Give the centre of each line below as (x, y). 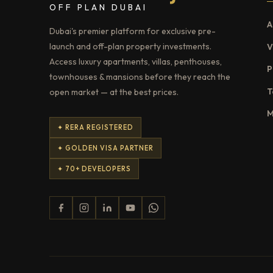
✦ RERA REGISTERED (95, 127)
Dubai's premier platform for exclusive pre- (132, 31)
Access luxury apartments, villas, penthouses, (135, 61)
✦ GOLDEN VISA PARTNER (105, 148)
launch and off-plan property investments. (130, 46)
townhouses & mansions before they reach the (140, 76)
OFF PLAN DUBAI (98, 7)
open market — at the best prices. (114, 92)
